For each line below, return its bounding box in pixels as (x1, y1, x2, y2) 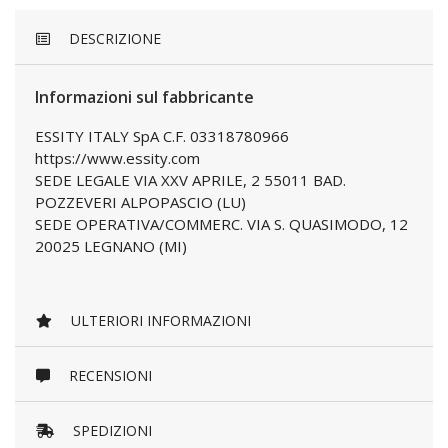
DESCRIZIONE (65, 29, 161, 49)
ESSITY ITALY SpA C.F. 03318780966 (35, 126, 289, 146)
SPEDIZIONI (69, 421, 152, 441)
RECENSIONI (65, 366, 152, 386)
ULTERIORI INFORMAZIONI (67, 311, 251, 331)
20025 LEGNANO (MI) (35, 236, 187, 256)
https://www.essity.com (35, 148, 200, 168)
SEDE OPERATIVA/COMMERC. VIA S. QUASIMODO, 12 (35, 214, 408, 234)
